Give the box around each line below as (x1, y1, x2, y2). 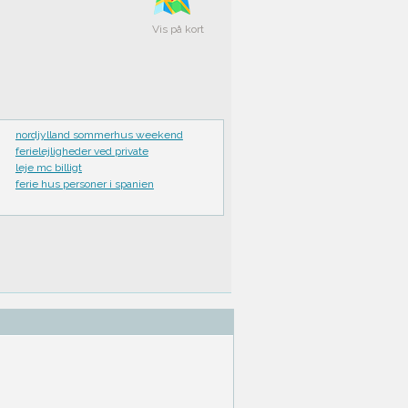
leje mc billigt (15, 160, 82, 174)
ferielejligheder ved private (15, 144, 148, 158)
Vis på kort (152, 23, 204, 36)
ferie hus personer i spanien (15, 177, 154, 190)
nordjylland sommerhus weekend (15, 127, 183, 141)
